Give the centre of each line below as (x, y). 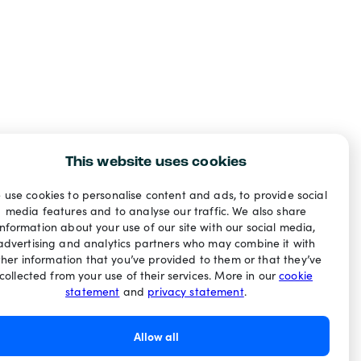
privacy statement (196, 291)
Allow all (156, 336)
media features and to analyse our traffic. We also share (156, 211)
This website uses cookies (156, 162)
